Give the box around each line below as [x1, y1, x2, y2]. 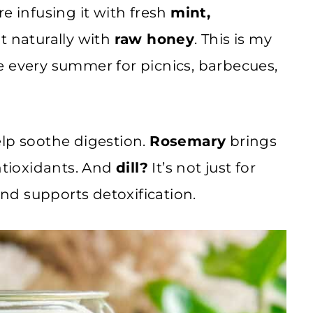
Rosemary [150, 132, 226, 150]
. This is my [194, 30, 272, 48]
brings [226, 132, 277, 150]
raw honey [114, 30, 195, 48]
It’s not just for [148, 159, 256, 176]
